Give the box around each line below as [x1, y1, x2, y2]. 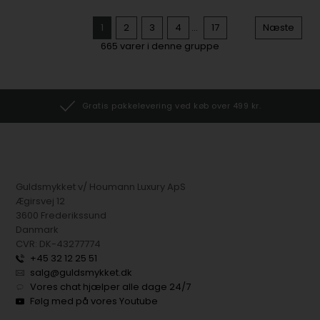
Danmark [16, 222, 59, 236]
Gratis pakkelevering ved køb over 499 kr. [81, 99, 261, 111]
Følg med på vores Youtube [30, 294, 159, 308]
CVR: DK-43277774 [16, 236, 101, 251]
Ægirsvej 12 [16, 194, 66, 208]
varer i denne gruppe [118, 39, 219, 53]
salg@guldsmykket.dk [30, 265, 133, 279]
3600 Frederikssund [16, 208, 107, 222]
